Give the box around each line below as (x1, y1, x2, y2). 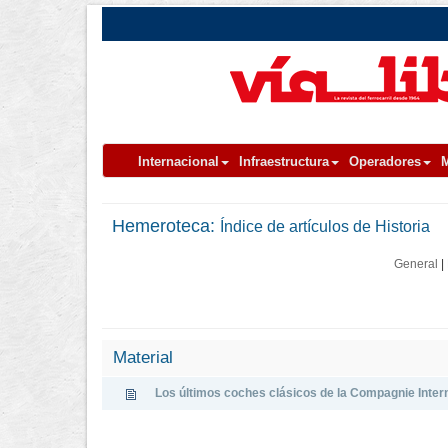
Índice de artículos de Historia (220, 218, 430, 235)
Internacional (138, 154, 219, 169)
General (394, 257, 438, 271)
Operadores (349, 154, 421, 169)
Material (108, 348, 173, 367)
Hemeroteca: (112, 216, 220, 236)
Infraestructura (239, 154, 329, 169)
